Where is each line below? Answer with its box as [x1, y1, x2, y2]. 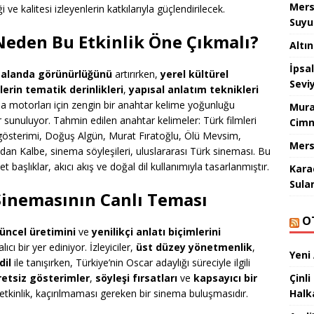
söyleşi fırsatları [95, 271, 177, 285]
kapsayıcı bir [193, 271, 257, 285]
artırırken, [112, 67, 161, 81]
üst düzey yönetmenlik [136, 240, 252, 254]
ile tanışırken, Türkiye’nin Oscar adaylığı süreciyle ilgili [11, 256, 250, 270]
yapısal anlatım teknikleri [129, 83, 259, 97]
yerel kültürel [161, 67, 228, 81]
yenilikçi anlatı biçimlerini [92, 225, 221, 239]
